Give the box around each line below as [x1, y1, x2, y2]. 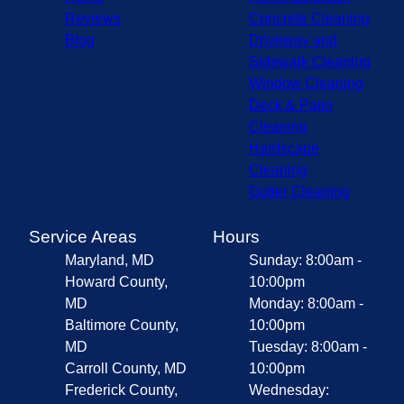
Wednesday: [249, 381, 329, 398]
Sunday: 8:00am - [249, 252, 362, 268]
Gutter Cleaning [249, 183, 350, 199]
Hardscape [249, 140, 319, 156]
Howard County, [65, 273, 168, 289]
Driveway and [249, 32, 337, 48]
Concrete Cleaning [249, 10, 370, 26]
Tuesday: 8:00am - [249, 338, 367, 354]
